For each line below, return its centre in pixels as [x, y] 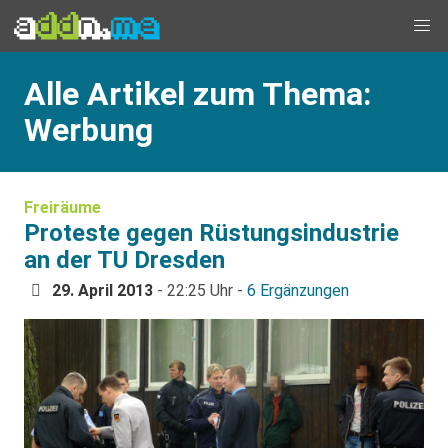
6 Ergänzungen [298, 290]
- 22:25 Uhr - [200, 290]
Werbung [88, 130]
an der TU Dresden [124, 260]
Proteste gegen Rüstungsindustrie [211, 233]
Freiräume [62, 207]
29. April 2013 [102, 290]
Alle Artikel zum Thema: [197, 94]
